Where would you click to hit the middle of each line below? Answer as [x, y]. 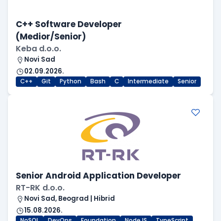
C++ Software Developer [69, 24]
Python [71, 82]
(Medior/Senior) [51, 37]
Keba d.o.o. [38, 49]
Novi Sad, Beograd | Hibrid [70, 199]
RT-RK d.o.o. [40, 188]
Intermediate [148, 82]
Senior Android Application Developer [98, 176]
